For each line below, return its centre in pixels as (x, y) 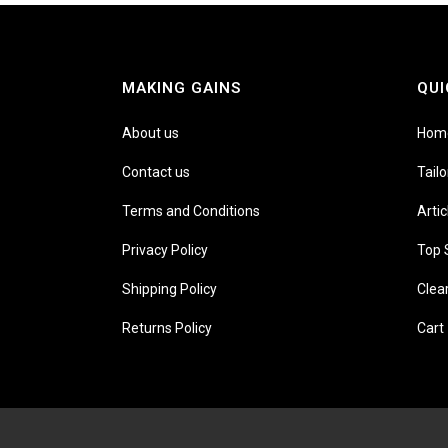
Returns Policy (167, 328)
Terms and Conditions (191, 211)
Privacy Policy (165, 250)
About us (150, 133)
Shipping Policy (169, 289)
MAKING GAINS (181, 88)
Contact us (156, 172)
